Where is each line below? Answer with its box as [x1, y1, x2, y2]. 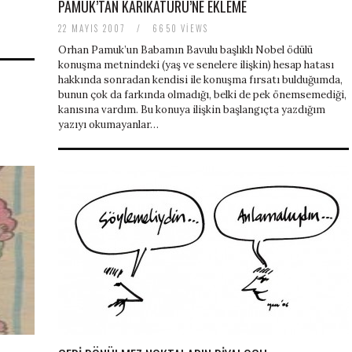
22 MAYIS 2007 [58, 22, 129, 35]
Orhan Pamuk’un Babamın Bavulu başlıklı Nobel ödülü [58, 43, 313, 57]
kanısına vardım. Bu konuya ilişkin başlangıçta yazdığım [58, 103, 325, 117]
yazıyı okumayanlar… [58, 118, 159, 132]
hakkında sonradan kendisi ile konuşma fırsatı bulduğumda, [58, 73, 343, 87]
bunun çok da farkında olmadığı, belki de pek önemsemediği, [58, 88, 346, 102]
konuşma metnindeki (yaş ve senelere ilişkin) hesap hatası [58, 58, 334, 72]
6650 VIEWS [149, 22, 209, 35]
